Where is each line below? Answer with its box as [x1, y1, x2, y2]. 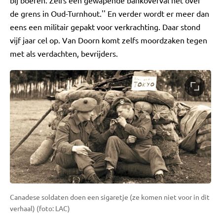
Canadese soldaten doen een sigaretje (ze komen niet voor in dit [10, 192, 210, 201]
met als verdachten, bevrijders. [10, 48, 118, 58]
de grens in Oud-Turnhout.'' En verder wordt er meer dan [10, 8, 209, 18]
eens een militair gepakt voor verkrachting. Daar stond [10, 22, 200, 32]
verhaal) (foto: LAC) [10, 203, 70, 213]
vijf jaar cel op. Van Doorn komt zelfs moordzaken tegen [10, 35, 207, 45]
